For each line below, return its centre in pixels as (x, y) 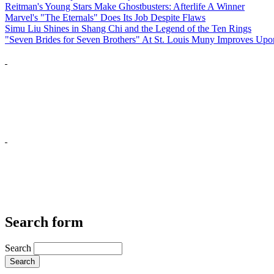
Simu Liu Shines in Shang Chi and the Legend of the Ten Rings (128, 28)
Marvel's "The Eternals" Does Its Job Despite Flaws (105, 17)
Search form (44, 222)
